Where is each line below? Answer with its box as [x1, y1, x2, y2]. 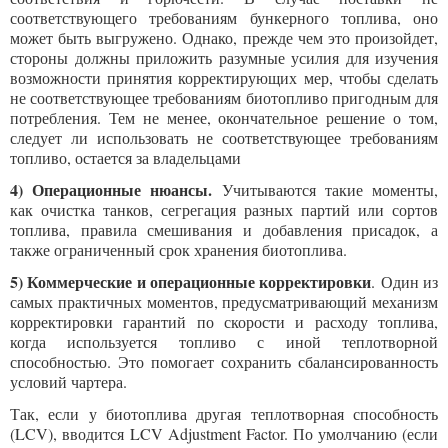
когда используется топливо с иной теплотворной [10, 331, 438, 352]
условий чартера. [10, 371, 127, 392]
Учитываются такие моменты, [222, 179, 438, 200]
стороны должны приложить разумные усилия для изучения [10, 47, 438, 68]
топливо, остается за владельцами [10, 147, 241, 168]
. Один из [371, 271, 439, 292]
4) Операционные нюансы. [10, 178, 222, 201]
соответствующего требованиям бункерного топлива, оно [10, 7, 438, 28]
